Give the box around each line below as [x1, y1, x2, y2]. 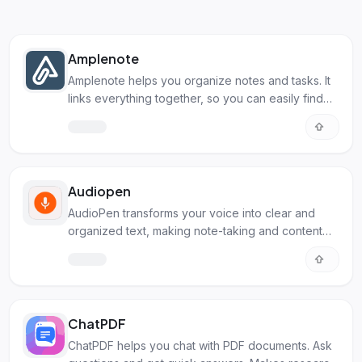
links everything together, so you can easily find [67, 91, 323, 105]
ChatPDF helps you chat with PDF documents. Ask [67, 339, 332, 352]
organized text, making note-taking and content [67, 224, 322, 238]
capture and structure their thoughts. [67, 259, 261, 273]
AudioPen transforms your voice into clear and [67, 206, 315, 220]
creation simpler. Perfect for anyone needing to [67, 242, 321, 255]
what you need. [67, 109, 150, 123]
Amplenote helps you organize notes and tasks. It [67, 74, 330, 87]
